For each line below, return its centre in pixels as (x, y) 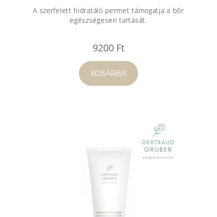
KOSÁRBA (108, 73)
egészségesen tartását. (108, 20)
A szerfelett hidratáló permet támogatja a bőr (108, 10)
